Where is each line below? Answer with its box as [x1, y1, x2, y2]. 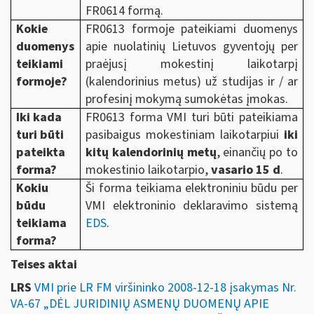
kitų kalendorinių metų [86, 143, 217, 161]
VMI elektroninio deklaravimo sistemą [86, 196, 298, 214]
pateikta [16, 143, 66, 161]
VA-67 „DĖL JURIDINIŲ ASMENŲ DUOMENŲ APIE [11, 294, 269, 313]
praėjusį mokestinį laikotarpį [86, 55, 298, 73]
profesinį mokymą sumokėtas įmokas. [86, 90, 289, 108]
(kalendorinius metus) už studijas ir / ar [86, 72, 298, 90]
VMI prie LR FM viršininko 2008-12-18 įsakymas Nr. [34, 278, 296, 296]
